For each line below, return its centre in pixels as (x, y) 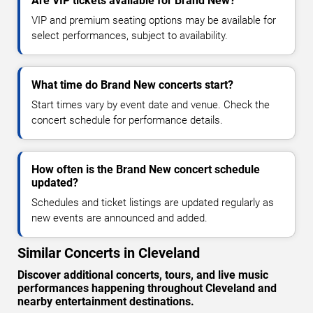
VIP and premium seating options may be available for (154, 21)
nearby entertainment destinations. (106, 302)
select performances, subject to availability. (130, 36)
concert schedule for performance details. (127, 121)
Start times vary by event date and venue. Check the (151, 105)
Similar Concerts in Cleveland (109, 253)
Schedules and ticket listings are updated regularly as (153, 203)
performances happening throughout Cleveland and (147, 289)
